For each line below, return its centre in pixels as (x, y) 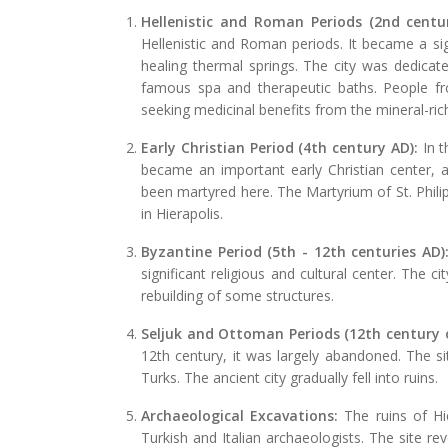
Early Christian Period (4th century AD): (279, 147)
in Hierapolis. (182, 213)
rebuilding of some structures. (238, 295)
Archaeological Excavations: (240, 415)
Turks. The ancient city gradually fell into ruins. (290, 377)
